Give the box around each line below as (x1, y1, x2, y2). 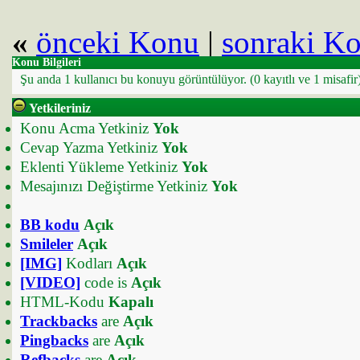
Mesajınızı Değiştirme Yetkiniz (20, 178, 211, 194)
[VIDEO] (20, 274, 80, 291)
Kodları (62, 255, 117, 272)
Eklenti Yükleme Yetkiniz (20, 158, 182, 175)
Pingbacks (20, 332, 88, 349)
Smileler (20, 235, 73, 252)
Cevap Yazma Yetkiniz (20, 139, 162, 156)
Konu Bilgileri (12, 56, 81, 68)
